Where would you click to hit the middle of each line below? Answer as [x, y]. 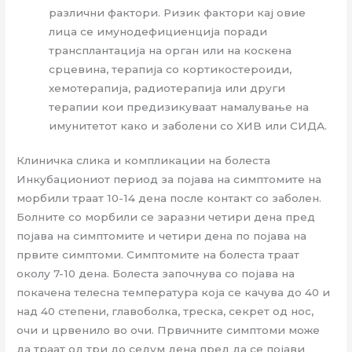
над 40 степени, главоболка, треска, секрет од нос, [165, 312]
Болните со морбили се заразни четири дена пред [166, 217]
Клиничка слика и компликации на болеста [144, 161]
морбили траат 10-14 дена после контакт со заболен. [169, 198]
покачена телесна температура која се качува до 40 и [174, 293]
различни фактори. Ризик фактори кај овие [178, 12]
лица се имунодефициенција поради [158, 31]
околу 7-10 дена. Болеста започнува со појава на [156, 274]
